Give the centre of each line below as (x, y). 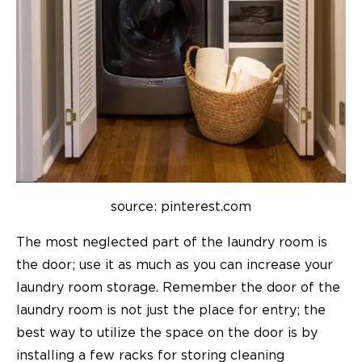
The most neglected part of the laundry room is (172, 242)
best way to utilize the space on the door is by (167, 333)
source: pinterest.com (181, 206)
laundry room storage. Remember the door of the (178, 287)
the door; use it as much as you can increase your (175, 265)
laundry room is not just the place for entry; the (171, 310)
